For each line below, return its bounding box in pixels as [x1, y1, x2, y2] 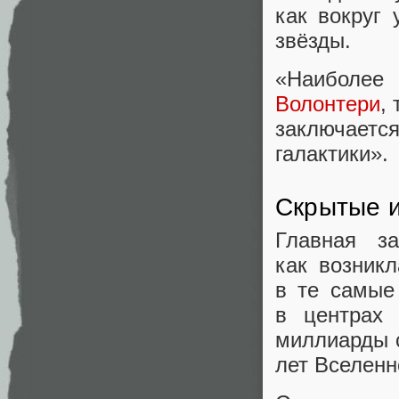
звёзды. [275, 28, 351, 53]
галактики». [275, 142, 388, 167]
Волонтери [275, 92, 380, 117]
